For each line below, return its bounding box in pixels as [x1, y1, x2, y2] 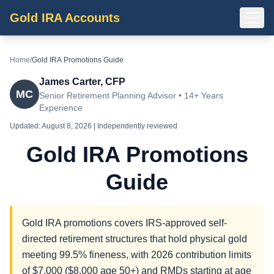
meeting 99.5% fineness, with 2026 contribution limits [22, 250, 251, 260]
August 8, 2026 [42, 122, 92, 130]
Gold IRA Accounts [10, 11, 120, 24]
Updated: [10, 122, 42, 130]
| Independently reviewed [92, 122, 177, 130]
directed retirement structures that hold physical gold [22, 234, 247, 244]
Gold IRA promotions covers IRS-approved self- [22, 218, 227, 228]
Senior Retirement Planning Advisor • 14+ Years [39, 91, 223, 100]
